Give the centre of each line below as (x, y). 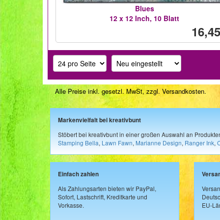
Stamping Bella (78, 142)
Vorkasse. (71, 205)
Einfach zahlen (78, 174)
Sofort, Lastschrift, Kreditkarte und (103, 196)
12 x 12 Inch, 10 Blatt (144, 18)
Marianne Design (159, 142)
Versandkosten (183, 91)
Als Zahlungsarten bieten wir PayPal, (107, 188)
